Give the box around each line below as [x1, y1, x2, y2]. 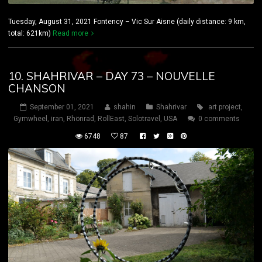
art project [208, 103, 241, 112]
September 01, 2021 [29, 103, 94, 112]
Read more [53, 29, 88, 38]
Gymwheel [13, 115, 47, 123]
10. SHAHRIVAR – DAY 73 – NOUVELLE [8, 69, 215, 84]
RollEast [98, 115, 125, 123]
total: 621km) [8, 29, 53, 38]
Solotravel [128, 115, 160, 123]
